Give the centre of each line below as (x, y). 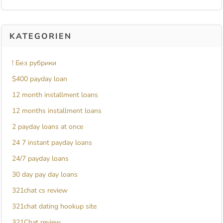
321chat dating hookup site (54, 207)
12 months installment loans (57, 111)
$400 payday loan (40, 79)
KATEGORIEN (41, 37)
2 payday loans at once (48, 127)
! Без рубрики (34, 63)
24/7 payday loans (40, 159)
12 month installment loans (55, 95)
